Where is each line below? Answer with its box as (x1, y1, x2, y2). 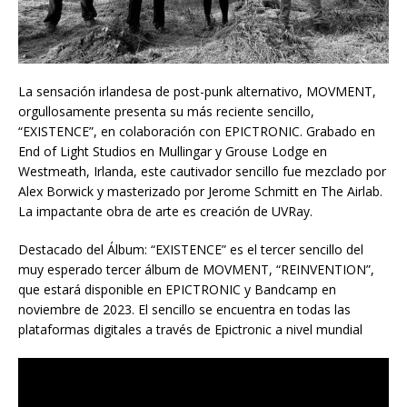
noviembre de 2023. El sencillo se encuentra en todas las (18, 301, 351, 319)
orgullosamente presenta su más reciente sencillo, (18, 103, 314, 121)
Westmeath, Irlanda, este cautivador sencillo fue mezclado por (18, 163, 386, 181)
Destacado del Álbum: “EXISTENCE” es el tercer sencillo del (18, 241, 363, 259)
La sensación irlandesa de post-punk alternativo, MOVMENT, (18, 83, 376, 101)
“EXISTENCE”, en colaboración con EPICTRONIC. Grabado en (18, 123, 375, 141)
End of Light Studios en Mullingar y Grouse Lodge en (18, 143, 327, 161)
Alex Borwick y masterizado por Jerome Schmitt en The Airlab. (18, 183, 382, 201)
